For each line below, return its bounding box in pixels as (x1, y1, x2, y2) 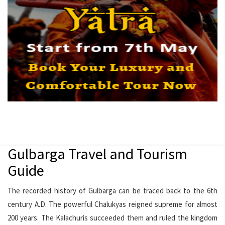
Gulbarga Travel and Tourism (8, 144, 187, 164)
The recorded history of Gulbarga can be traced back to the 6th (8, 186, 217, 196)
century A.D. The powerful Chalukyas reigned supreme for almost (8, 199, 217, 209)
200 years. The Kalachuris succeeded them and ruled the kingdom (8, 213, 217, 223)
